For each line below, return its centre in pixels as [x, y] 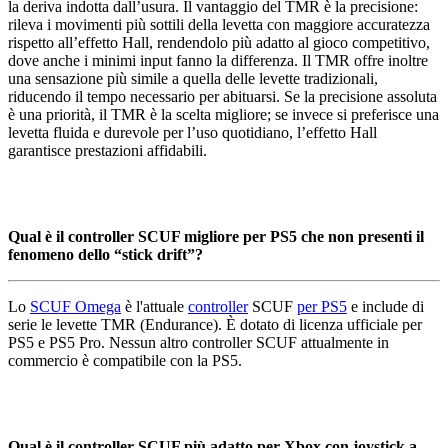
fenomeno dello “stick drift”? [105, 254]
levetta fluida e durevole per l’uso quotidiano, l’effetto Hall [192, 132]
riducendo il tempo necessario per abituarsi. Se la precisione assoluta [222, 96]
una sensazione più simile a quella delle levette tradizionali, [193, 78]
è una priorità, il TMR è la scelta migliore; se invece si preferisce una [223, 114]
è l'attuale [154, 306]
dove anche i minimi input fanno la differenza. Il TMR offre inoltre [218, 60]
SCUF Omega [75, 306]
